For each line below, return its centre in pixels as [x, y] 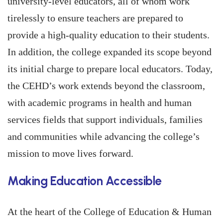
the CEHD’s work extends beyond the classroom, [106, 86]
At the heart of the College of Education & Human [110, 212]
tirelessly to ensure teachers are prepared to [95, 18]
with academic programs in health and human [100, 103]
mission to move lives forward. [70, 153]
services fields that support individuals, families [105, 119]
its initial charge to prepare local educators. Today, [110, 69]
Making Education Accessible [85, 181]
